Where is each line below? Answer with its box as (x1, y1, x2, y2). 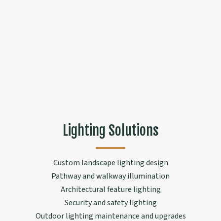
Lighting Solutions (62, 122, 159, 140)
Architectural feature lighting (60, 184, 161, 195)
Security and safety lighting (64, 197, 157, 209)
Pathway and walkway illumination (51, 171, 170, 182)
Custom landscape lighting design (53, 157, 168, 169)
